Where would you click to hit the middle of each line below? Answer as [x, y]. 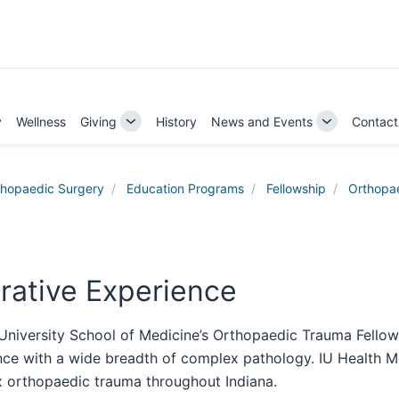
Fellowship [296, 188]
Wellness [41, 121]
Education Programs [185, 188]
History [176, 121]
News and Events [262, 121]
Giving [98, 121]
